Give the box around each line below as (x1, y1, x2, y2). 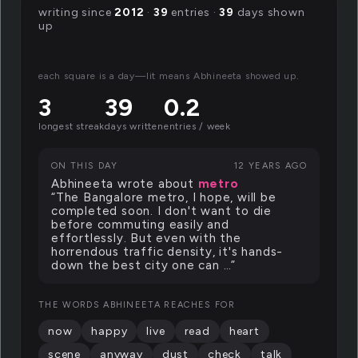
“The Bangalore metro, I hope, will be (51, 190, 276, 205)
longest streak (38, 121, 105, 132)
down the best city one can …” (51, 258, 237, 272)
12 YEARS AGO (234, 161, 307, 171)
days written (105, 121, 164, 132)
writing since (38, 6, 115, 19)
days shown (233, 6, 305, 19)
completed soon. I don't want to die (51, 204, 272, 218)
